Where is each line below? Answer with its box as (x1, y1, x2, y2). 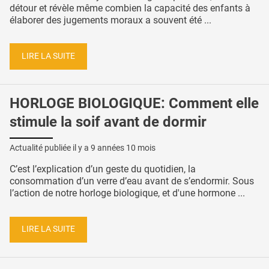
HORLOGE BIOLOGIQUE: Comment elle (10, 94, 259, 112)
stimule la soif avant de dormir (10, 113, 207, 130)
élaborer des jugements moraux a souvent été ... (10, 14, 211, 26)
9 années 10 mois (91, 142, 156, 153)
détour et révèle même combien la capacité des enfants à (10, 2, 250, 14)
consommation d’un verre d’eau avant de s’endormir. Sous (10, 175, 254, 187)
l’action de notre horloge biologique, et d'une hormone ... (10, 187, 245, 199)
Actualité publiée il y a (10, 142, 91, 153)
